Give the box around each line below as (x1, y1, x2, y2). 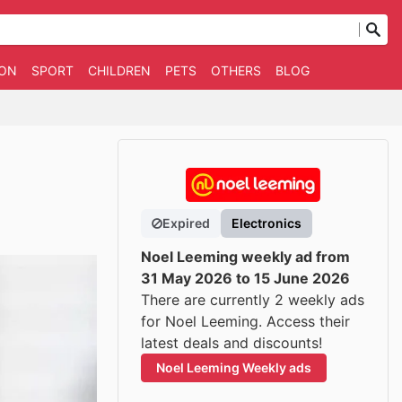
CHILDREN (87, 63, 151, 78)
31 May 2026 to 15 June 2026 (141, 269, 350, 287)
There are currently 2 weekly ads (141, 291, 364, 309)
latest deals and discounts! (141, 334, 322, 352)
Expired (162, 215, 210, 231)
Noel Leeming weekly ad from (141, 248, 350, 266)
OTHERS (210, 63, 261, 78)
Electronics (232, 215, 301, 231)
